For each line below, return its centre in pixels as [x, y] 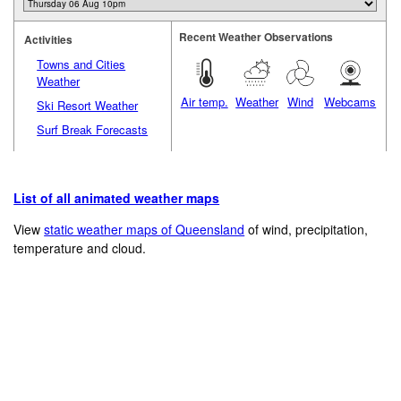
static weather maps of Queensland [145, 230]
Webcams [350, 101]
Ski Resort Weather [88, 105]
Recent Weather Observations [256, 36]
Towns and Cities [81, 64]
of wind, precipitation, [307, 230]
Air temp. [204, 101]
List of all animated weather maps [117, 198]
